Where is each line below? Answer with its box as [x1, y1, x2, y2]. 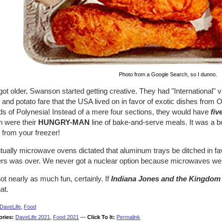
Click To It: [87, 214, 115, 220]
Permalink [116, 214, 140, 220]
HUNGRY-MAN [38, 118, 90, 126]
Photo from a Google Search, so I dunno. [118, 71, 217, 77]
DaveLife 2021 [15, 214, 50, 220]
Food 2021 [53, 214, 79, 220]
